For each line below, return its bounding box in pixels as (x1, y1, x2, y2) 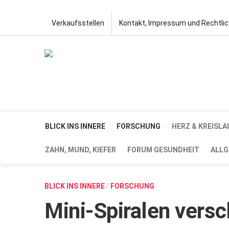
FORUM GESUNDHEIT (127, 146, 199, 154)
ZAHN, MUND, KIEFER (45, 146, 116, 154)
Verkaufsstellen (52, 19, 104, 27)
